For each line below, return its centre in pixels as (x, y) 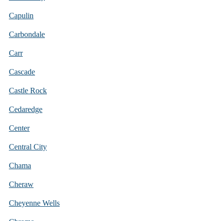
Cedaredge (26, 109)
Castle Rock (28, 90)
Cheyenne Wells (34, 203)
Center (19, 128)
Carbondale (27, 34)
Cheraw (21, 184)
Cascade (22, 72)
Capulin (21, 15)
